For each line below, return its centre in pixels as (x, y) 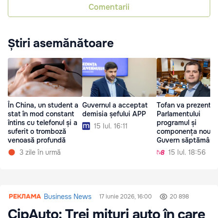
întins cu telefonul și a (43, 123)
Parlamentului (179, 114)
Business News (68, 196)
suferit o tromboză (37, 132)
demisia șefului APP (114, 114)
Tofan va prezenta (186, 105)
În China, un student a (43, 105)
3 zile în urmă (40, 153)
